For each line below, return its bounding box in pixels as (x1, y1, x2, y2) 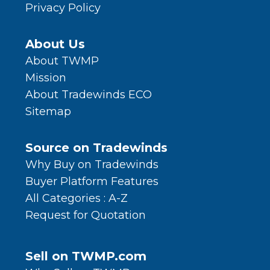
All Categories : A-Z (25, 192, 128, 206)
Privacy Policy (25, 1, 101, 15)
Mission (25, 71, 66, 85)
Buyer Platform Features (25, 175, 159, 189)
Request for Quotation (25, 209, 146, 222)
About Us (25, 37, 85, 52)
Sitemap (25, 105, 71, 119)
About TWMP (25, 54, 99, 68)
